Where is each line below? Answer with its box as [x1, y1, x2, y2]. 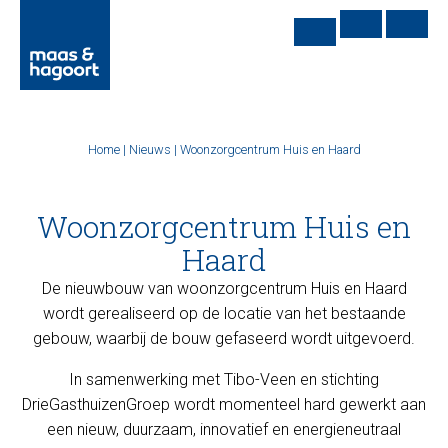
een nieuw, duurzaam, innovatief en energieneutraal [47, 420, 401, 439]
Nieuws [128, 142, 171, 157]
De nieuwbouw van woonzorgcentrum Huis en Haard [41, 279, 407, 298]
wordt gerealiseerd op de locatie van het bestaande [42, 304, 406, 323]
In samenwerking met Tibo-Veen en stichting [69, 370, 379, 389]
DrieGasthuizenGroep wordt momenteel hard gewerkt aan [22, 395, 426, 414]
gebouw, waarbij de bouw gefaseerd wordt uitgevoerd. [33, 329, 415, 348]
